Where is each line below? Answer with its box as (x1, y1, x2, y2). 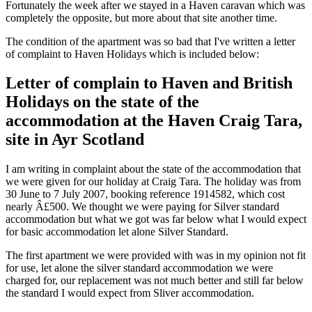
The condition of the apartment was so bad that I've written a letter (6, 35, 295, 47)
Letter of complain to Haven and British (6, 74, 292, 93)
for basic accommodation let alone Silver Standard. (6, 226, 228, 238)
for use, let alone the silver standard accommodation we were (6, 262, 273, 274)
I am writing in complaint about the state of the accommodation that (6, 163, 301, 175)
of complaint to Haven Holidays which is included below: (6, 47, 259, 60)
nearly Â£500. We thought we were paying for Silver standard (6, 201, 279, 213)
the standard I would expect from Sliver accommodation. (6, 287, 254, 299)
